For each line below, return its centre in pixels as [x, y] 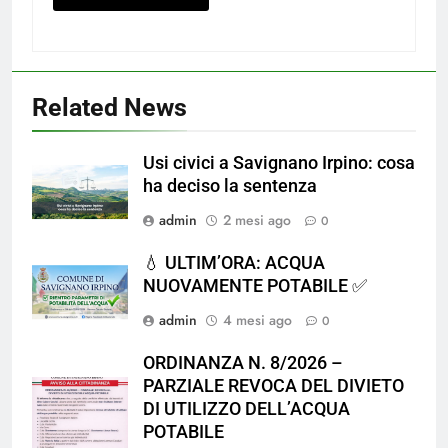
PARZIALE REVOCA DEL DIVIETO [273, 386]
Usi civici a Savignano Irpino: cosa [279, 163]
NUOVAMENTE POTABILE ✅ [255, 286]
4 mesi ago [257, 320]
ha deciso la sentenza [230, 186]
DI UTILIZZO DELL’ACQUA [246, 409]
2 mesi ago [257, 220]
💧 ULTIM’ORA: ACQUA [234, 263]
